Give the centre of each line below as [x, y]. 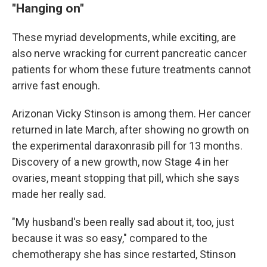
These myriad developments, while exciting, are [124, 37]
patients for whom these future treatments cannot [131, 69]
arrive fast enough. [56, 85]
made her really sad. [59, 194]
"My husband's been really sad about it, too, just [123, 222]
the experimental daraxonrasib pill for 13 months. [127, 145]
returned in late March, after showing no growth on [131, 129]
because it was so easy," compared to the [110, 238]
